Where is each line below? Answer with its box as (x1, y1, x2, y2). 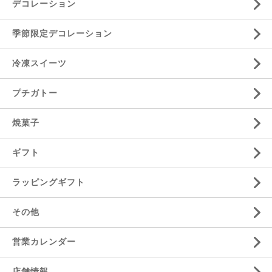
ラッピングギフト (12, 177, 85, 188)
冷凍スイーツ (12, 58, 67, 69)
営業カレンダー (12, 237, 76, 247)
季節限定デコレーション (12, 29, 112, 39)
